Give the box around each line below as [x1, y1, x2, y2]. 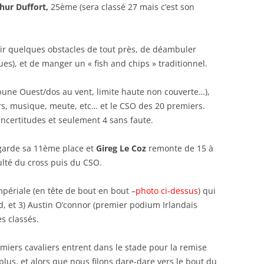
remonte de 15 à [146, 143, 213, 154]
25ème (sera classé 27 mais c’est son [48, 1, 194, 12]
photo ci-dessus [136, 185, 198, 196]
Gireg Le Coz [96, 143, 146, 154]
